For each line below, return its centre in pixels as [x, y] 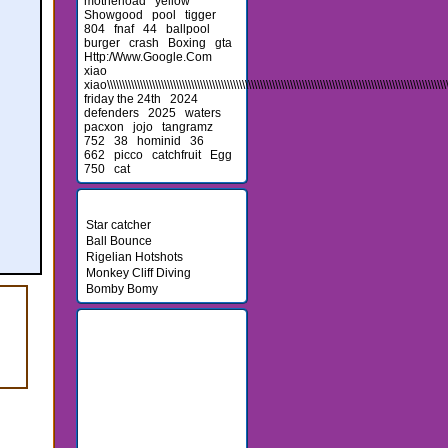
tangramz [187, 127]
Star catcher [118, 225]
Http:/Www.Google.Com [147, 57]
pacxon [103, 127]
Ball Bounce [118, 241]
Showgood [113, 15]
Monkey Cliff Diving [138, 273]
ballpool [187, 29]
